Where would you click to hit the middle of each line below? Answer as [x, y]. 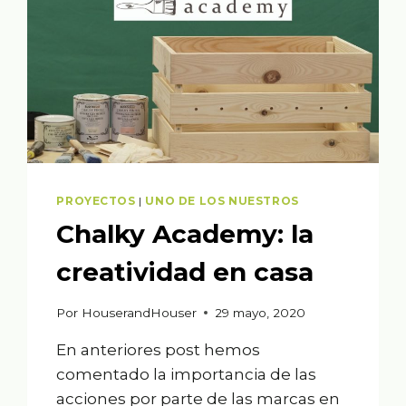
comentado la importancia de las [187, 374]
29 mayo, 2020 [260, 312]
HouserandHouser [139, 312]
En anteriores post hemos [159, 349]
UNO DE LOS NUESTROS [222, 201]
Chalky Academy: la [185, 234]
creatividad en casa [185, 272]
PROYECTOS [96, 201]
